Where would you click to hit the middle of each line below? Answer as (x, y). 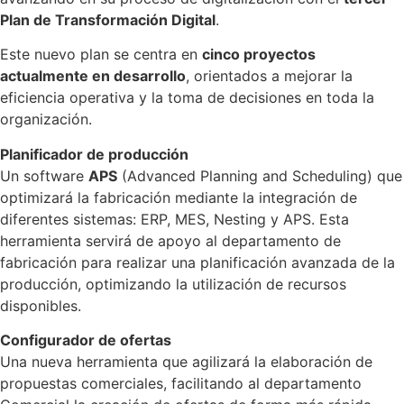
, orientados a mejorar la (269, 76)
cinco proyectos (259, 55)
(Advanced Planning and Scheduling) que (260, 175)
